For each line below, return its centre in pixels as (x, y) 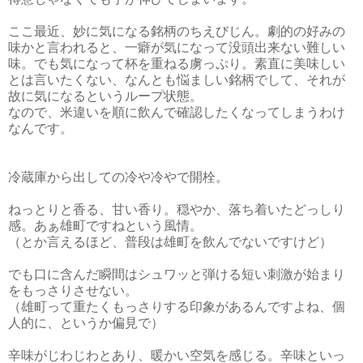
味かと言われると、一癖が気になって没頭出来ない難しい (177, 48)
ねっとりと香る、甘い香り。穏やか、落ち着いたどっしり (177, 210)
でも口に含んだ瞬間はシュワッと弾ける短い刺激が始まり (177, 275)
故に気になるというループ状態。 (105, 96)
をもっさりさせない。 (73, 291)
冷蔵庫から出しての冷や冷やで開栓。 (118, 177)
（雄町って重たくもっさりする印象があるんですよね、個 (177, 307)
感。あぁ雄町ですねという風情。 (105, 226)
